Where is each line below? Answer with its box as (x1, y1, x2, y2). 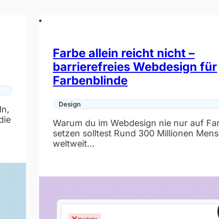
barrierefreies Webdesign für (53, 59, 218, 74)
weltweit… (53, 138, 95, 149)
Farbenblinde (53, 73, 128, 88)
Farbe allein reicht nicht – (53, 45, 195, 60)
